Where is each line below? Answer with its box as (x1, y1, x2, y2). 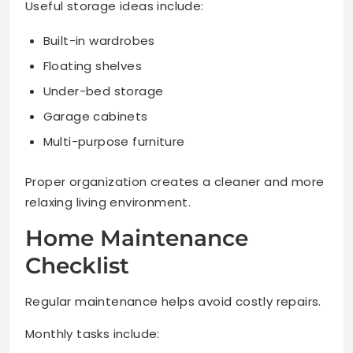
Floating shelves (43, 57, 142, 74)
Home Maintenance (25, 225, 248, 251)
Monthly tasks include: (25, 325, 160, 342)
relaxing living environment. (25, 194, 191, 210)
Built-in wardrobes (43, 32, 155, 49)
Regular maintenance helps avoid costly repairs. (25, 293, 321, 310)
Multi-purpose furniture (43, 132, 185, 150)
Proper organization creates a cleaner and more (25, 173, 325, 190)
